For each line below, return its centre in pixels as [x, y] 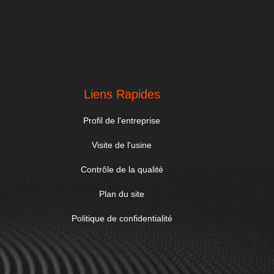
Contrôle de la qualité [122, 169]
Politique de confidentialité [122, 218]
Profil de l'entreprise [122, 120]
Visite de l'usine [122, 145]
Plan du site [122, 194]
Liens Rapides [122, 94]
